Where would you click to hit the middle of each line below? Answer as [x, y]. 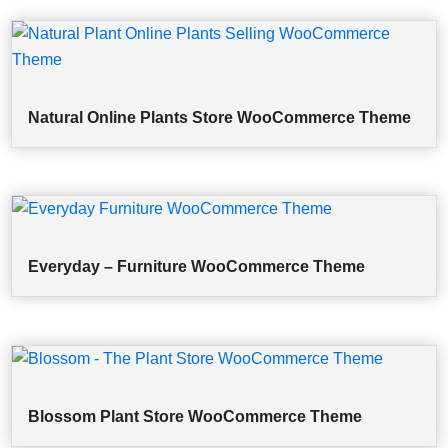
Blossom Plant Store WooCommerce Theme [195, 417]
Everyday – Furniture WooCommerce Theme [197, 267]
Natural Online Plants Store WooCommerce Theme [220, 117]
